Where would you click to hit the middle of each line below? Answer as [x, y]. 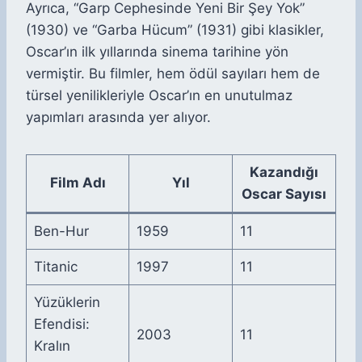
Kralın [52, 346]
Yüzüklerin [67, 303]
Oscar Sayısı [284, 194]
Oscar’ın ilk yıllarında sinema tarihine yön [157, 52]
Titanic [55, 267]
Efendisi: [61, 324]
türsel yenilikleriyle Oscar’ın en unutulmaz [159, 96]
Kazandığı [284, 173]
